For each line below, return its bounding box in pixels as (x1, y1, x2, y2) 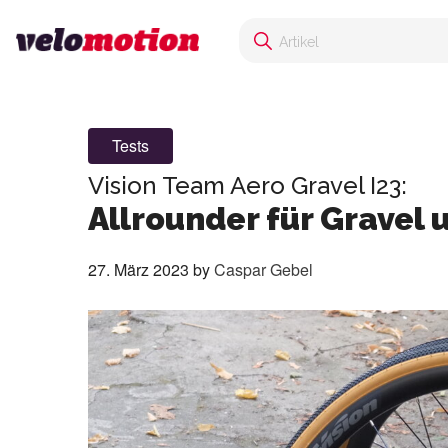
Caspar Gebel (214, 258, 313, 281)
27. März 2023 (88, 258, 189, 281)
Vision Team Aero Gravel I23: (88, 171, 407, 200)
